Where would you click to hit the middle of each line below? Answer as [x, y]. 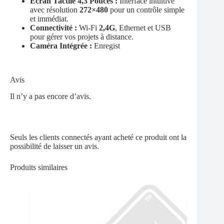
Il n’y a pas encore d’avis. [50, 96]
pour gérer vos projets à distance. [82, 37]
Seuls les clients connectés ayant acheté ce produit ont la [98, 137]
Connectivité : [54, 28]
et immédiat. [49, 19]
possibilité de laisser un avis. [54, 146]
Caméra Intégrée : [62, 46]
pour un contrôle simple [146, 10]
